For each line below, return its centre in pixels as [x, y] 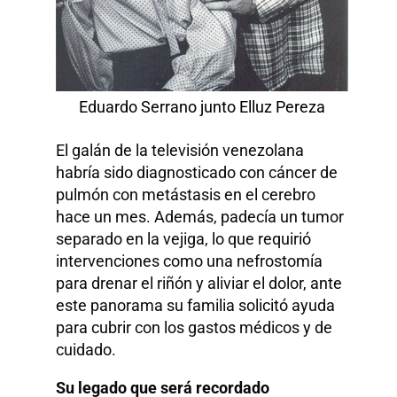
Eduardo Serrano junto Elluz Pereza [202, 107]
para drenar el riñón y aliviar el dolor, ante [199, 284]
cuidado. [86, 350]
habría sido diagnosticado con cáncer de [197, 173]
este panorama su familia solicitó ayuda [196, 306]
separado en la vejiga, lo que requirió [184, 239]
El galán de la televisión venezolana [180, 151]
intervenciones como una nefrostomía [190, 261]
